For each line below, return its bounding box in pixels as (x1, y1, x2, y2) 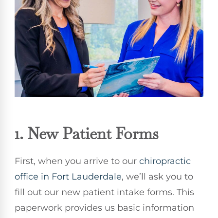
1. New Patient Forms (15, 123, 159, 144)
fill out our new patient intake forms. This (15, 186, 194, 198)
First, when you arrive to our (15, 155, 139, 166)
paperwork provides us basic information (15, 202, 194, 213)
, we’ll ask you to (122, 171, 193, 182)
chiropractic (139, 155, 191, 166)
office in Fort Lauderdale (15, 171, 122, 182)
